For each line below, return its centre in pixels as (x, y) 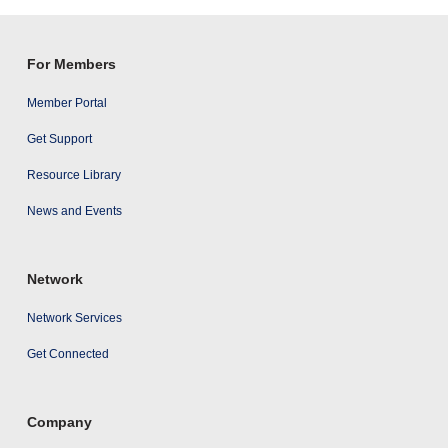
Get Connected (67, 353)
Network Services (74, 317)
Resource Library (73, 174)
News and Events (74, 210)
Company (59, 421)
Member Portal (66, 102)
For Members (71, 63)
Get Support (59, 138)
